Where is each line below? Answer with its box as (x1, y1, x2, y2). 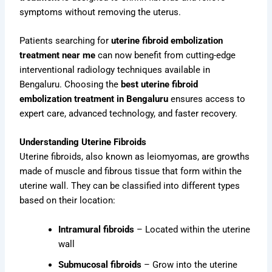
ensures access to (168, 93, 246, 104)
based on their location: (19, 195, 116, 206)
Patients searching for (19, 35, 112, 46)
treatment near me (19, 49, 96, 61)
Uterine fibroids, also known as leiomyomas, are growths (19, 151, 250, 163)
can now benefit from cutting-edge (95, 49, 236, 61)
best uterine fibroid (121, 78, 199, 90)
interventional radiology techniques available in (19, 64, 211, 75)
